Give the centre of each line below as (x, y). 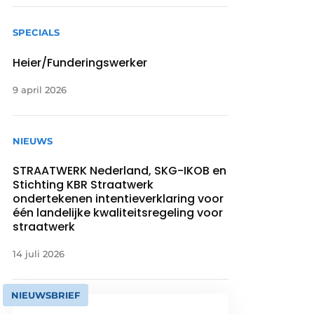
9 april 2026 (40, 89)
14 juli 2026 (39, 253)
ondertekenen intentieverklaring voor (118, 198)
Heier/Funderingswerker (80, 62)
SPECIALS (36, 33)
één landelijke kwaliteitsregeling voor (118, 212)
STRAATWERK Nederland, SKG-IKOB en (120, 170)
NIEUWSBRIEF (46, 295)
